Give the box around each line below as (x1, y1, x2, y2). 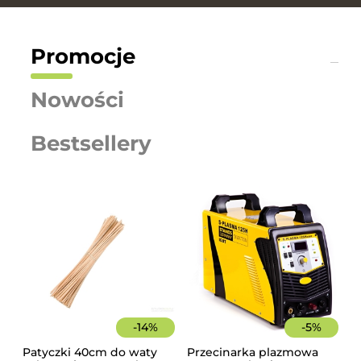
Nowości (31, 86, 124, 113)
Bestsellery (31, 130, 151, 156)
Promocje (31, 43, 135, 69)
